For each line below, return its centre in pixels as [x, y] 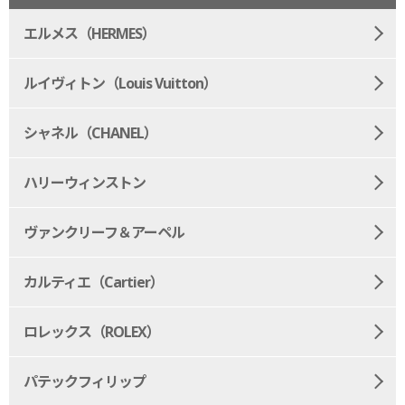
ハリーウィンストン [85, 183]
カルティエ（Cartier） [94, 283]
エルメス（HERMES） [89, 34]
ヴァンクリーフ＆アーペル [104, 233]
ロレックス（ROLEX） [92, 332]
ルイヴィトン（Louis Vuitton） [120, 84]
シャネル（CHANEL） [90, 133]
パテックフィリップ [85, 382]
